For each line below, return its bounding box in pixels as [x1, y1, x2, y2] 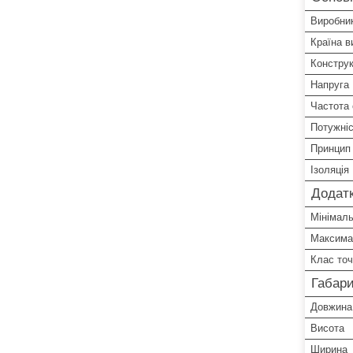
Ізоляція [310, 163, 349, 176]
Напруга [310, 78, 349, 91]
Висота [310, 321, 344, 334]
